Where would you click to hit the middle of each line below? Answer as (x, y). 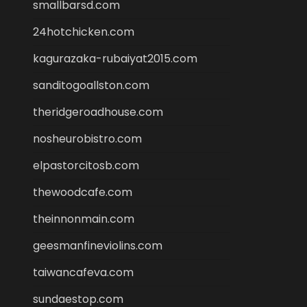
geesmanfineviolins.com (98, 246)
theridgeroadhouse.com (98, 112)
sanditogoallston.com (91, 85)
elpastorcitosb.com (86, 165)
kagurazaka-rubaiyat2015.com (115, 59)
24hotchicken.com (84, 32)
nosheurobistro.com (87, 139)
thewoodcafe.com (83, 192)
